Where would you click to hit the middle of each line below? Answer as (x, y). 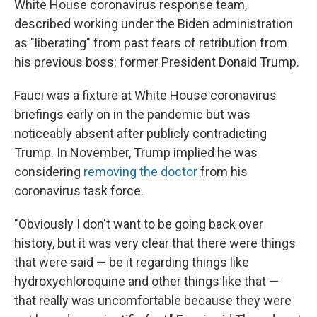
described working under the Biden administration (154, 24)
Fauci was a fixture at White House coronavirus (145, 95)
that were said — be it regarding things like (132, 262)
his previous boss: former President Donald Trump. (157, 62)
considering (49, 172)
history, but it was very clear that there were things (155, 243)
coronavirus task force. (79, 191)
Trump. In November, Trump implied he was (136, 152)
